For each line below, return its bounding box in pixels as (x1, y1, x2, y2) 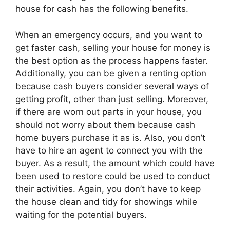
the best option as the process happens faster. (15, 55, 208, 66)
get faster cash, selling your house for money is (15, 42, 210, 53)
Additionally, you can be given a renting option (15, 68, 206, 79)
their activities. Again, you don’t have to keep (15, 183, 201, 194)
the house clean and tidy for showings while (15, 196, 197, 207)
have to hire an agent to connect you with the (15, 145, 203, 156)
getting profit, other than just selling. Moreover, (15, 93, 208, 104)
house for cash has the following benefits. (15, 4, 188, 14)
